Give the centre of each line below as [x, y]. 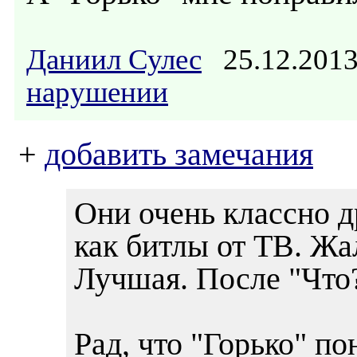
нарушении [97, 92]
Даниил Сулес [114, 59]
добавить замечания [179, 155]
